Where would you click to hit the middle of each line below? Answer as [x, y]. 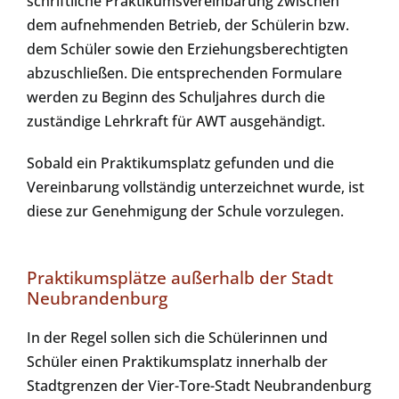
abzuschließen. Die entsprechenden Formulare [184, 73]
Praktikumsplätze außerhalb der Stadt [179, 277]
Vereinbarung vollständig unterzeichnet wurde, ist [195, 187]
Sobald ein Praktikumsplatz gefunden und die [180, 163]
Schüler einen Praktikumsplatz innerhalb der [177, 361]
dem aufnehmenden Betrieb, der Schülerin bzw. [187, 24]
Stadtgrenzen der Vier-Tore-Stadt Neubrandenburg [199, 385]
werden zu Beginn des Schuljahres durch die [175, 97]
